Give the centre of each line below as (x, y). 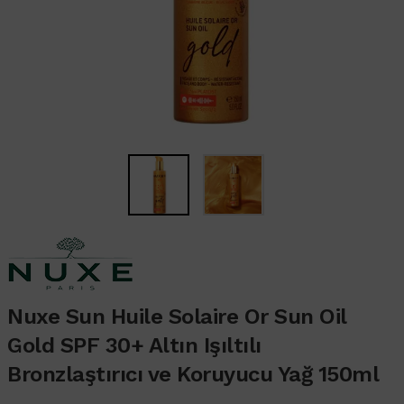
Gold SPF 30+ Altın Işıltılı (134, 345)
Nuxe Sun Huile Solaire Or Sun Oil (177, 316)
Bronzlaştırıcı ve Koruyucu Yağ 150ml (193, 374)
